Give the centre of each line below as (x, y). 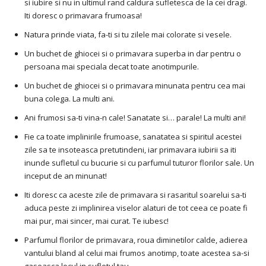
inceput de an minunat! (66, 176)
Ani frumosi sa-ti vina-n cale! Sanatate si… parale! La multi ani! (135, 118)
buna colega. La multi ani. (69, 99)
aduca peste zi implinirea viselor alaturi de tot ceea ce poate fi (136, 208)
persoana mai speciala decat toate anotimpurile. (112, 67)
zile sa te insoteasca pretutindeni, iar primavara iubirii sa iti (130, 150)
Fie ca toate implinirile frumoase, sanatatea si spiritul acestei (133, 137)
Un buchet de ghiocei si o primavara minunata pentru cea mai (135, 86)
